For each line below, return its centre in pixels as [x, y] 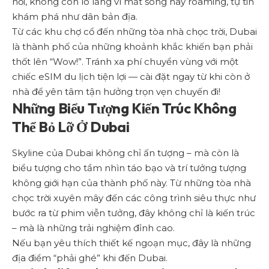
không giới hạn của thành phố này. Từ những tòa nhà [131, 183]
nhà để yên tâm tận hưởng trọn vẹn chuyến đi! [116, 92]
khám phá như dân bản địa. [75, 17]
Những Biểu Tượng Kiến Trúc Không [124, 108]
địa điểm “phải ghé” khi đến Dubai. [90, 258]
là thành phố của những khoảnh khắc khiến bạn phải [132, 47]
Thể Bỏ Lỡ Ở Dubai [71, 127]
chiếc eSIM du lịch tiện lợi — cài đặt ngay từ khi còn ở [131, 77]
